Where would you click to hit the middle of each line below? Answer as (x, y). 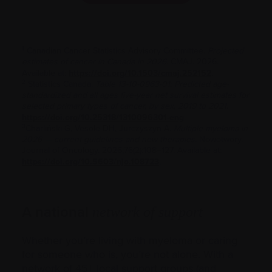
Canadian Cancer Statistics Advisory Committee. (116, 51)
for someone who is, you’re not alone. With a (127, 255)
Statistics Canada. (60, 84)
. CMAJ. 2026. (192, 62)
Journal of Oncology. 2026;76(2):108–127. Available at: (122, 151)
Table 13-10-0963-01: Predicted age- (162, 84)
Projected (226, 51)
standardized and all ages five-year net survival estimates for (135, 95)
